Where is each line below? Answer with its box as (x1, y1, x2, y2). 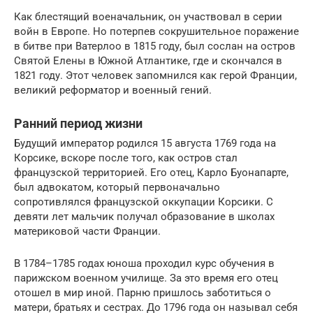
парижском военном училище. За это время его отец (14, 272, 278, 285)
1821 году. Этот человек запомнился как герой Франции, (14, 69, 297, 82)
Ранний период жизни (14, 116, 143, 131)
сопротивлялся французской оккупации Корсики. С (14, 196, 273, 209)
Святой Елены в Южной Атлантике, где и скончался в (14, 54, 282, 68)
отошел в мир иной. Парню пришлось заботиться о (14, 286, 271, 300)
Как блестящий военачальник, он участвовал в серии (14, 10, 282, 24)
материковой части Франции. (14, 225, 161, 238)
